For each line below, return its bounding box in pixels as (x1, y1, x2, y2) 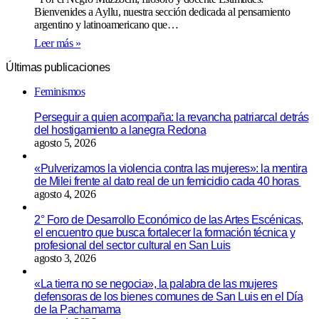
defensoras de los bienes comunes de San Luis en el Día (34, 291, 303, 303)
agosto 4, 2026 (34, 188, 95, 201)
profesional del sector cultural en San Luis (34, 239, 231, 252)
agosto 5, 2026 (34, 137, 95, 150)
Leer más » (34, 37, 80, 50)
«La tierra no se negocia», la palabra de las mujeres (34, 278, 277, 291)
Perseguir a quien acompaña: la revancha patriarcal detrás (34, 111, 309, 124)
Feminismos (34, 85, 85, 98)
